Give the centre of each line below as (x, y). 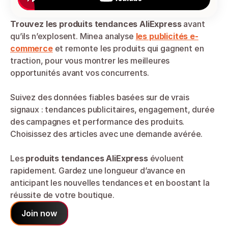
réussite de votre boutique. (62, 195)
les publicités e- (167, 36)
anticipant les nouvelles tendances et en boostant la (110, 183)
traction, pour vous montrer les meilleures (90, 61)
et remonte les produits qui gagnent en (128, 48)
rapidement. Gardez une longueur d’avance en (98, 170)
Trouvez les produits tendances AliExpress (96, 24)
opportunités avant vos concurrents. (80, 73)
